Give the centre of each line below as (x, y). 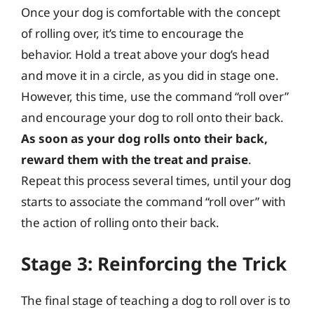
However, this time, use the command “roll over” (155, 96)
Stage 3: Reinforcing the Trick (154, 264)
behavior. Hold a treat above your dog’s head (145, 54)
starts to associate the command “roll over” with (153, 201)
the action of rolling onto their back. (120, 222)
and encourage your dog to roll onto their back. (152, 117)
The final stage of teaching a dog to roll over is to (156, 300)
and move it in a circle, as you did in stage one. (150, 75)
